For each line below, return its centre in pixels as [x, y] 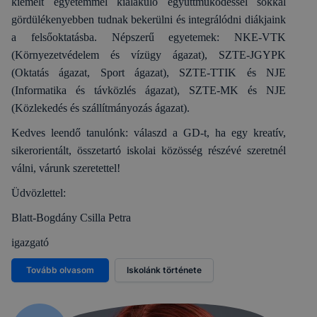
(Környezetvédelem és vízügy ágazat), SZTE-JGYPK [149, 54]
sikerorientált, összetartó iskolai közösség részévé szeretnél [149, 150]
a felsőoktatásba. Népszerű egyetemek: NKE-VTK [149, 37]
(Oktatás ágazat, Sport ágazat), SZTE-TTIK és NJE [149, 72]
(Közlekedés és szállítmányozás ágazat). [100, 108]
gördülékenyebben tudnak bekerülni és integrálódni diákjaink [149, 19]
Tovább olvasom [60, 270]
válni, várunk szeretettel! [66, 168]
